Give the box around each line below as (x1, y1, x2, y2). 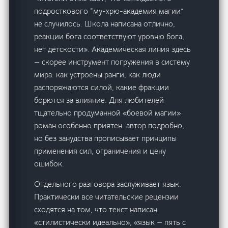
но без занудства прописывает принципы (34, 133, 177, 144)
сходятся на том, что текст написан (34, 205, 158, 215)
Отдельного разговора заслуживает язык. (34, 179, 182, 189)
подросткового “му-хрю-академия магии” (34, 6, 184, 16)
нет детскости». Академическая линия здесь (34, 44, 191, 54)
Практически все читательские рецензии (34, 192, 179, 202)
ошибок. (34, 159, 65, 169)
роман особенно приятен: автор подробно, (34, 121, 185, 131)
